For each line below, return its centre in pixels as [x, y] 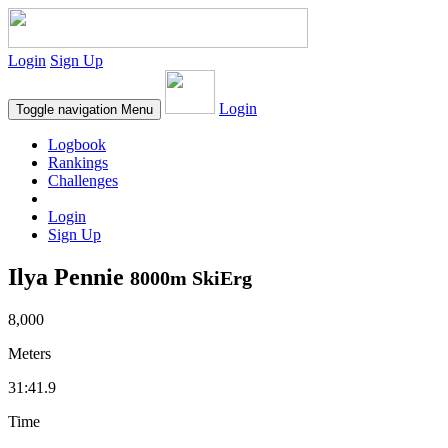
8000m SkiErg [191, 277]
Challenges [83, 180]
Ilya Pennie [69, 276]
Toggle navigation [66, 109]
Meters [29, 353]
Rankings [78, 162]
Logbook [77, 144]
